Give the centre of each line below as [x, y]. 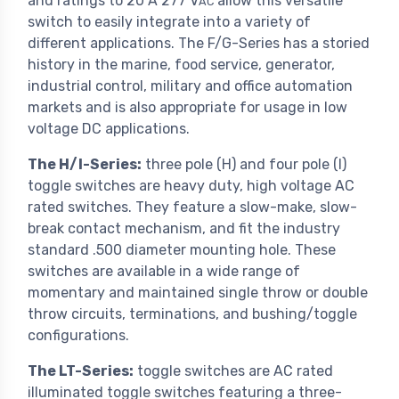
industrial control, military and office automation [190, 86]
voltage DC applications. [109, 129]
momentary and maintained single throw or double [198, 293]
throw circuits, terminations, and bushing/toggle [192, 314]
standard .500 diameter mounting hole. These [182, 250]
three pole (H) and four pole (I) [244, 165]
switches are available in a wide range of [164, 272]
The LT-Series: [81, 371]
